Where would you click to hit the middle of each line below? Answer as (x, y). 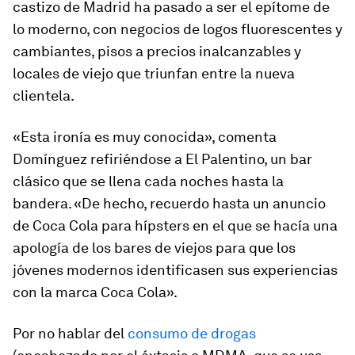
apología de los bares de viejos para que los (154, 248)
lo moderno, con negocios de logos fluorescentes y (177, 29)
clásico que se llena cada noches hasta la (148, 181)
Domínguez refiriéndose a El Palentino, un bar (162, 159)
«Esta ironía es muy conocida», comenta (145, 137)
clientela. (44, 95)
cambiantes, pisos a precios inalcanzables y (157, 51)
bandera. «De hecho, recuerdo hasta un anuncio (169, 203)
